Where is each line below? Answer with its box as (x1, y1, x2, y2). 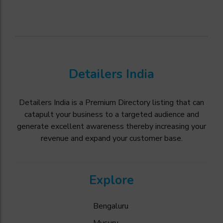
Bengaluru (93, 201, 128, 212)
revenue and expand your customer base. (40, 133, 183, 144)
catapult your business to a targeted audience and (24, 109, 199, 120)
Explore (89, 172, 134, 189)
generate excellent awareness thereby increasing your (17, 121, 206, 132)
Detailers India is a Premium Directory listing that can (19, 97, 204, 109)
